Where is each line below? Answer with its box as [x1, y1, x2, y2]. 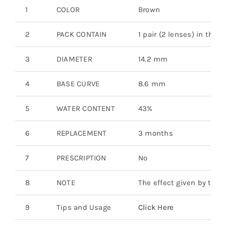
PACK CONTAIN [56, 29, 107, 39]
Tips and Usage [56, 202, 111, 212]
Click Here [138, 202, 174, 212]
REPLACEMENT [56, 128, 107, 138]
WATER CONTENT [56, 103, 115, 113]
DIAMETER [56, 54, 92, 64]
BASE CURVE [56, 79, 100, 88]
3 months [138, 128, 173, 138]
